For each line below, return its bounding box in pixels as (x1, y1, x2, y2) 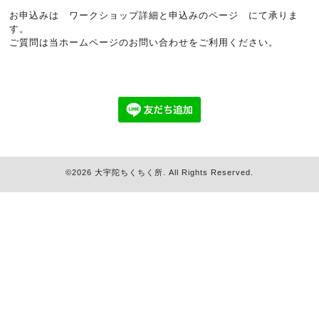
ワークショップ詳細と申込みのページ (69, 10, 239, 21)
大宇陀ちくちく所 (95, 168, 163, 177)
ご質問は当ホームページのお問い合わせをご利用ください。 (9, 37, 279, 48)
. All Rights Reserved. (163, 168, 253, 177)
